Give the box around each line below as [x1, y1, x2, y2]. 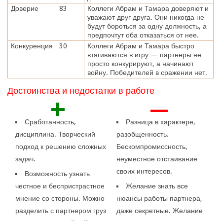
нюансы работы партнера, [116, 194, 202, 202]
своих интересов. [116, 167, 172, 175]
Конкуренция [10, 41, 53, 50]
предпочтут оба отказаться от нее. [87, 31, 199, 39]
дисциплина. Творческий [15, 130, 96, 138]
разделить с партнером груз [15, 206, 107, 215]
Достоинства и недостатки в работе [7, 85, 154, 96]
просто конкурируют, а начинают [87, 59, 194, 68]
